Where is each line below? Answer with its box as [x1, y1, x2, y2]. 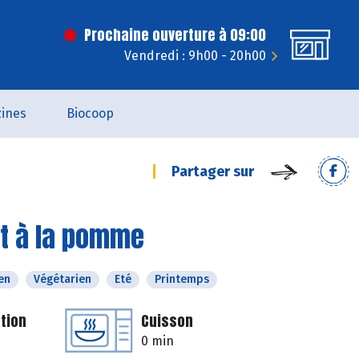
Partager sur [171, 163, 254, 180]
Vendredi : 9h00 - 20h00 [124, 48, 266, 63]
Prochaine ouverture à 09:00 [84, 24, 266, 46]
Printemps [155, 272, 209, 286]
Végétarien [34, 272, 91, 286]
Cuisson [141, 310, 193, 332]
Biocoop [66, 106, 114, 121]
